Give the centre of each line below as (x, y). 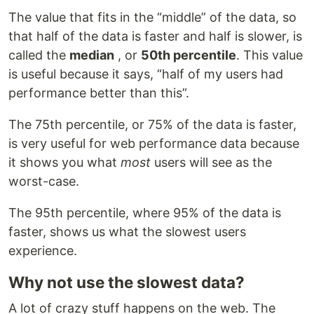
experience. (43, 250)
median (92, 55)
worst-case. (44, 181)
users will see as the (211, 162)
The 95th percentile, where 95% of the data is (145, 212)
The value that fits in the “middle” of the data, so (152, 17)
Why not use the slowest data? (127, 282)
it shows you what (64, 162)
